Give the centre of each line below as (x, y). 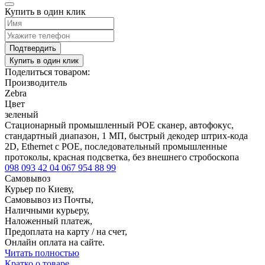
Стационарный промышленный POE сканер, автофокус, (119, 125)
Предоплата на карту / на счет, (66, 232)
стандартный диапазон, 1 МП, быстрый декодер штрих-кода (126, 136)
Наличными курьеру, (47, 211)
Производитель (36, 83)
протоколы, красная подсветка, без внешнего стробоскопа (122, 157)
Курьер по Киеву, (39, 189)
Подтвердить (33, 49)
